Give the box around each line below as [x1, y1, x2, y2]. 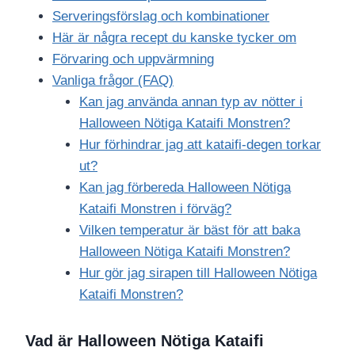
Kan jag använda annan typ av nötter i [79, 94, 303, 110]
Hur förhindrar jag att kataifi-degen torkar [79, 137, 321, 153]
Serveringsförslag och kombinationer [52, 9, 269, 25]
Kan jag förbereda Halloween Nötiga [79, 180, 291, 196]
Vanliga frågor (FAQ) [52, 73, 174, 89]
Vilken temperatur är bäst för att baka [79, 223, 300, 239]
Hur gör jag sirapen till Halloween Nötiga [79, 265, 317, 281]
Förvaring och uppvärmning [52, 52, 214, 67]
